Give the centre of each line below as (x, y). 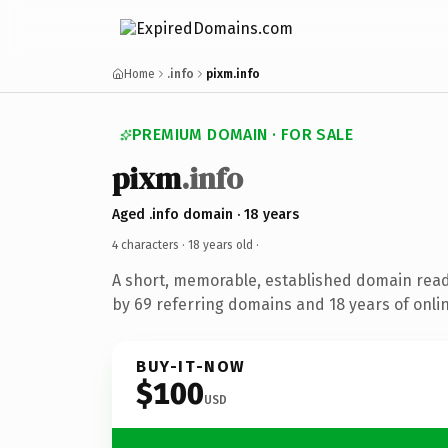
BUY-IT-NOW (191, 366)
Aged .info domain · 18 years (205, 214)
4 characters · (150, 244)
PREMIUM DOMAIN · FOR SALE (242, 134)
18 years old (220, 244)
